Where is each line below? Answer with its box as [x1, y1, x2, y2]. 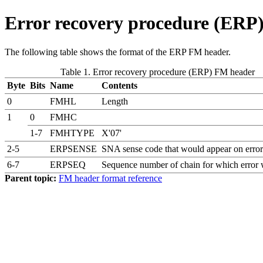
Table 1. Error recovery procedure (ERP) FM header [60, 66, 255, 77]
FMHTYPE [50, 127, 95, 138]
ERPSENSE [50, 143, 97, 154]
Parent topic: [5, 173, 56, 183]
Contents [102, 80, 137, 90]
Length [102, 96, 128, 106]
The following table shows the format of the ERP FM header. [5, 46, 231, 57]
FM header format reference [59, 173, 162, 183]
